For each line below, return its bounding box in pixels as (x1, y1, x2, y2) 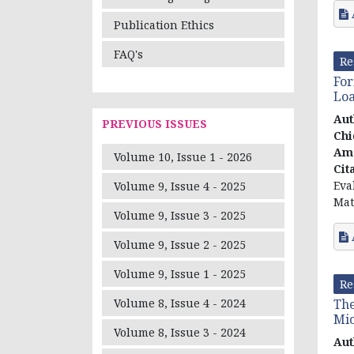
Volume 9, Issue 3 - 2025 (114, 208, 246, 224)
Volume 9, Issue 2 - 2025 (114, 237, 246, 253)
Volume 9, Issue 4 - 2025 (114, 179, 246, 194)
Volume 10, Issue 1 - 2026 (114, 149, 252, 165)
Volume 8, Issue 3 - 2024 (114, 325, 246, 341)
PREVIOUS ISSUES (102, 116, 207, 132)
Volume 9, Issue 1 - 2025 (114, 266, 246, 282)
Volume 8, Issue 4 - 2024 (114, 296, 246, 311)
